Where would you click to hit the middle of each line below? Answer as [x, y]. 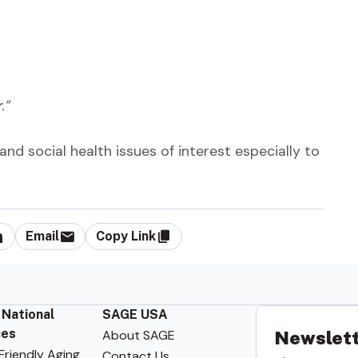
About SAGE [138, 335]
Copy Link [126, 237]
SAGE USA [135, 314]
